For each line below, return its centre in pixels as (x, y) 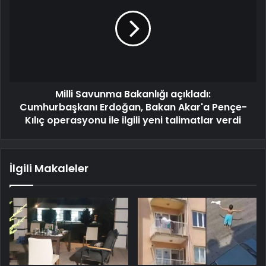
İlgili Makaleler (49, 169)
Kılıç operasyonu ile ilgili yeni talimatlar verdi (133, 121)
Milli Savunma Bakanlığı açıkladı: (133, 94)
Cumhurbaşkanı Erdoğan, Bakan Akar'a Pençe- (133, 107)
